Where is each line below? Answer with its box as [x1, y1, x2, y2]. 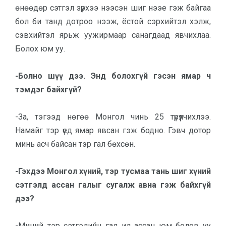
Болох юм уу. [15, 44, 67, 53]
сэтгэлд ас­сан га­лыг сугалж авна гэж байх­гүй [15, 180, 211, 190]
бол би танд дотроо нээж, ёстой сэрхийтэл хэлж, [15, 17, 211, 26]
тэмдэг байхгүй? [15, 85, 82, 94]
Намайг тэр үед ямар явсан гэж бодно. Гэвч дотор [15, 126, 211, 135]
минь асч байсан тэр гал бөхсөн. [15, 139, 137, 149]
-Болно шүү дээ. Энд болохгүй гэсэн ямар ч [15, 71, 211, 81]
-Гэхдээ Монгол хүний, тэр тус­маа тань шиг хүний [15, 166, 211, 176]
